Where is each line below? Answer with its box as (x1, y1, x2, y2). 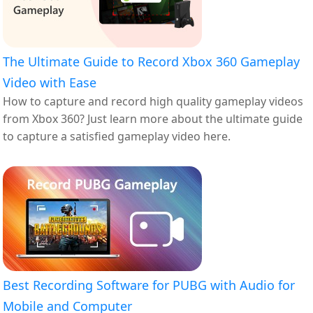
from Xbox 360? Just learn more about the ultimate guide (3, 110, 303, 126)
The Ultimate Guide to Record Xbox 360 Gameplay (3, 52, 300, 70)
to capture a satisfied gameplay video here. (3, 128, 231, 144)
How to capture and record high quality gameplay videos (3, 93, 304, 109)
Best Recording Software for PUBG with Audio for (3, 276, 296, 293)
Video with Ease (3, 73, 97, 91)
